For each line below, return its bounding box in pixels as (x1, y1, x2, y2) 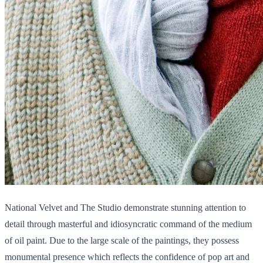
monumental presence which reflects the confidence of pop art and (5, 251, 249, 262)
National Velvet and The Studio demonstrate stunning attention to (5, 202, 246, 213)
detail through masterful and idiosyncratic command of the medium (5, 218, 252, 229)
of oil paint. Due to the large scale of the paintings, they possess (5, 235, 239, 245)
